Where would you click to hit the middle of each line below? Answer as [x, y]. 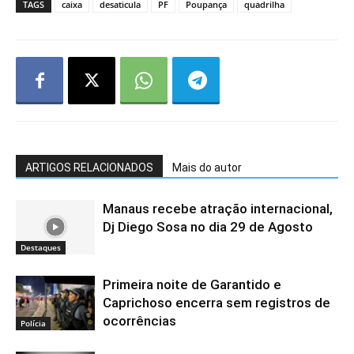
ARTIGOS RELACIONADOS [89, 168]
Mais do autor [207, 168]
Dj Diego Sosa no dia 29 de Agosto [208, 227]
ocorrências [139, 321]
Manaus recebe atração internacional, [218, 209]
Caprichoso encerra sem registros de [217, 303]
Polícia [33, 323]
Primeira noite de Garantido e [192, 284]
